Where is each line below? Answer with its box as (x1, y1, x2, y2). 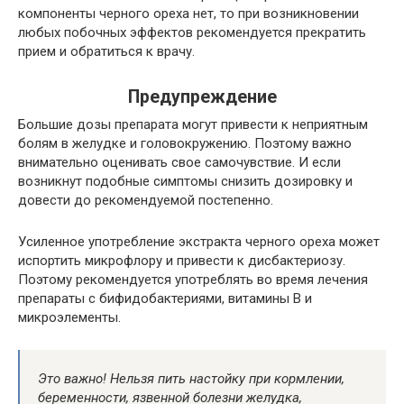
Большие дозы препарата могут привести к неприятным (18, 116, 368, 133)
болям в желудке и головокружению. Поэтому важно (18, 135, 352, 151)
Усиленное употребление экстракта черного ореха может (18, 234, 380, 250)
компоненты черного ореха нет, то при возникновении (18, 5, 359, 22)
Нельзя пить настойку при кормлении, (110, 371, 344, 387)
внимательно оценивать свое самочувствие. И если (18, 154, 341, 170)
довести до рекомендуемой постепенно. (18, 192, 273, 208)
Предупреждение (127, 87, 277, 108)
